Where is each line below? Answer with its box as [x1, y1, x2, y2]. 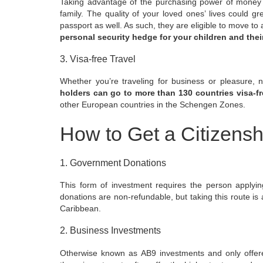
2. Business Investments [60, 225, 161, 236]
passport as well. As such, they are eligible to [60, 20, 228, 30]
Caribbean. [60, 204, 101, 214]
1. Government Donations [60, 157, 166, 168]
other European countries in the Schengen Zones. [60, 100, 245, 110]
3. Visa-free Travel [60, 53, 136, 64]
